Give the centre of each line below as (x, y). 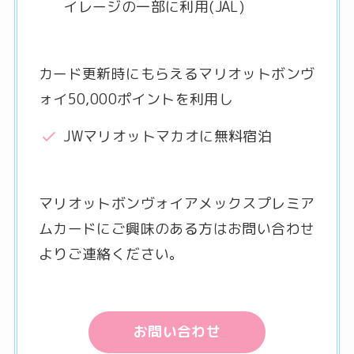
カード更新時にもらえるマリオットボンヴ (177, 74)
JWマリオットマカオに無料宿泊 (168, 137)
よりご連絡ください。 (111, 254)
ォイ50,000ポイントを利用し (136, 100)
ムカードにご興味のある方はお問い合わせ (177, 229)
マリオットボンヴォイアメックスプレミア (177, 203)
